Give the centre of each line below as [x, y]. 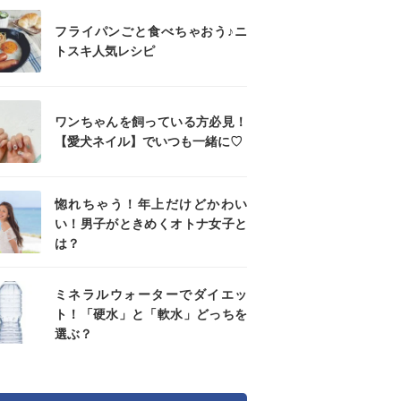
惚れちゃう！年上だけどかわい [151, 204]
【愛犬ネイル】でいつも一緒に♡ [149, 141]
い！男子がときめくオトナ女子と [151, 224]
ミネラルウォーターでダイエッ [151, 294]
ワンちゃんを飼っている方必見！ [151, 122]
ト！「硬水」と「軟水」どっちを [151, 314]
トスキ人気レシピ [105, 51]
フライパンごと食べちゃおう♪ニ [151, 31]
